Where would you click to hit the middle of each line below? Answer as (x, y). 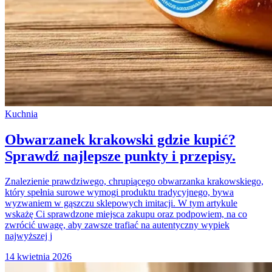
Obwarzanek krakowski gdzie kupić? (120, 139)
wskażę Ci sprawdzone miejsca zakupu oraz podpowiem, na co (126, 214)
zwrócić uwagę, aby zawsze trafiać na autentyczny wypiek (117, 225)
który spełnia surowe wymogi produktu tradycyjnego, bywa (119, 192)
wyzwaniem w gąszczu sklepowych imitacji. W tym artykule (121, 203)
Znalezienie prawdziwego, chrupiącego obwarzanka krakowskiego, (134, 182)
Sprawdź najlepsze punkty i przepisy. (120, 156)
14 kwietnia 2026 (38, 257)
